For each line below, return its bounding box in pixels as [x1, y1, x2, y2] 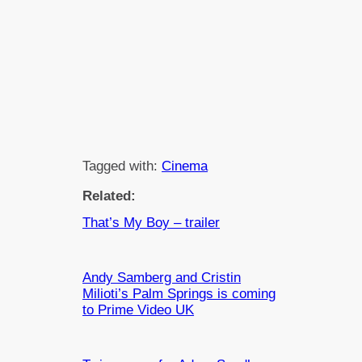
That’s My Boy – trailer [82, 215, 221, 231]
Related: [82, 187, 137, 204]
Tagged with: [82, 158, 162, 174]
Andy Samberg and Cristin [82, 270, 242, 286]
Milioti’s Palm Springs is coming [82, 286, 276, 302]
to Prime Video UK [82, 302, 195, 318]
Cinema [162, 158, 208, 174]
